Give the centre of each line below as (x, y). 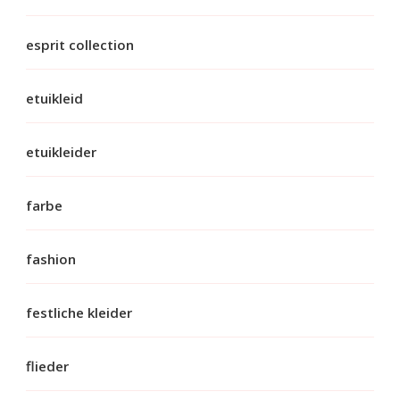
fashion (51, 258)
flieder (47, 366)
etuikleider (61, 151)
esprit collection (80, 44)
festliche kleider (79, 312)
